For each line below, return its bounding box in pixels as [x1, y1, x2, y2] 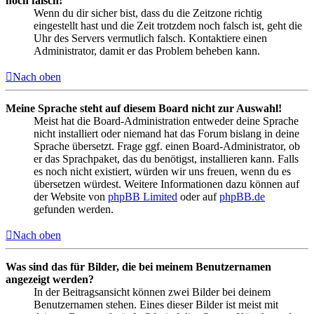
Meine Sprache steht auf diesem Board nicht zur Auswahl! [6, 102, 282, 114]
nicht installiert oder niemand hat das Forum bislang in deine [34, 127, 299, 139]
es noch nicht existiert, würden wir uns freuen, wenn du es [34, 165, 291, 177]
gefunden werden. [34, 203, 114, 215]
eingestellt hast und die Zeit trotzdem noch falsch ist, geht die [34, 19, 302, 32]
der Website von [34, 190, 108, 203]
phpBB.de [219, 190, 265, 203]
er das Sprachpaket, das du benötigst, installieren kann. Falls [34, 152, 299, 165]
